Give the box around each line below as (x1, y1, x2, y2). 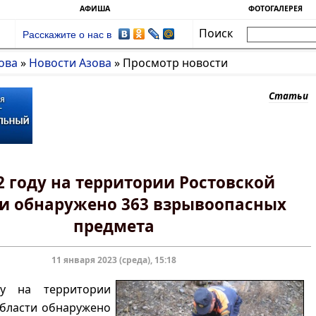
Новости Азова (29, 55, 111, 71)
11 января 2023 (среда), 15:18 (51, 254, 177, 266)
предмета (73, 215, 155, 237)
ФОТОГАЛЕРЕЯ (248, 4, 303, 13)
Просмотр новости (123, 55, 228, 71)
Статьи (269, 90, 309, 102)
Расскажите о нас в (23, 30, 112, 40)
